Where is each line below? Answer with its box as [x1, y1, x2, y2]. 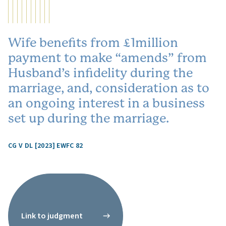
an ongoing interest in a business [8, 96, 205, 110]
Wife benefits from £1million [8, 35, 178, 50]
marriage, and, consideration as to [8, 81, 209, 95]
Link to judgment [21, 210, 83, 221]
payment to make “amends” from [8, 50, 207, 65]
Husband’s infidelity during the [8, 66, 193, 80]
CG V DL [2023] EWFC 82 [8, 141, 83, 151]
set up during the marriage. [8, 111, 169, 126]
